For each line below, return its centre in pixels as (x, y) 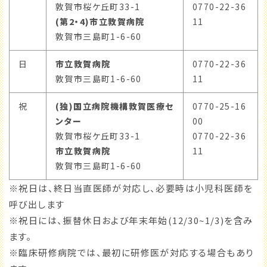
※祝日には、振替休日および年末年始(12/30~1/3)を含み (131, 221)
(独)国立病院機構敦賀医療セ (115, 106)
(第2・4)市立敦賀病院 (100, 22)
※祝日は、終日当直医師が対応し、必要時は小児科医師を (131, 188)
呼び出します (37, 204)
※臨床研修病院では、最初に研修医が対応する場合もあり (131, 253)
